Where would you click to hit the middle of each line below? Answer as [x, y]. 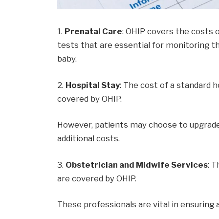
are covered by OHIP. [97, 178]
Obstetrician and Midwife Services [137, 164]
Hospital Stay [93, 85]
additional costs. [89, 139]
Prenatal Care [94, 31]
